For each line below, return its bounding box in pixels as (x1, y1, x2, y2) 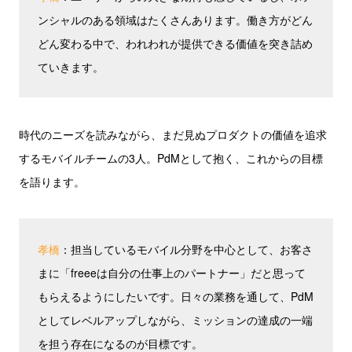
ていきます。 (38, 59, 104, 75)
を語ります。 (19, 174, 85, 189)
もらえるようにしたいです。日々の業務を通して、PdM (38, 288, 313, 304)
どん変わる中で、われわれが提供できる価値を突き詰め (38, 35, 313, 51)
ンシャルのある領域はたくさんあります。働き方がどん (38, 12, 313, 27)
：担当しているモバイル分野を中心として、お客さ (60, 241, 313, 257)
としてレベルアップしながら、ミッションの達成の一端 (38, 312, 313, 328)
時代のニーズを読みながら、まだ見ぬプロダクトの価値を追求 (19, 126, 327, 142)
